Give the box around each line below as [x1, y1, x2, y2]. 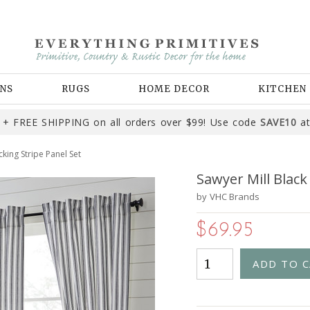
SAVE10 [260, 116, 297, 129]
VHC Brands [210, 190, 259, 203]
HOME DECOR [138, 83, 210, 95]
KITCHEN [258, 83, 307, 95]
